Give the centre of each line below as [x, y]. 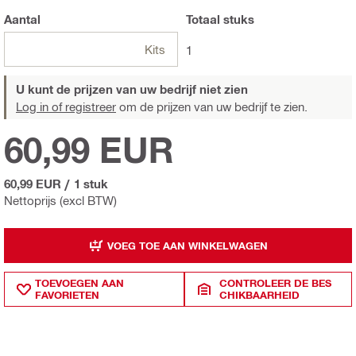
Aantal [22, 19]
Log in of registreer [66, 107]
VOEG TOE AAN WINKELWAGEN [187, 245]
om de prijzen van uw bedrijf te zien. [212, 107]
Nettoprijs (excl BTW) [60, 201]
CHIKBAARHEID [260, 295]
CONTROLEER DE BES [276, 283]
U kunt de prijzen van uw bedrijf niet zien [132, 89]
